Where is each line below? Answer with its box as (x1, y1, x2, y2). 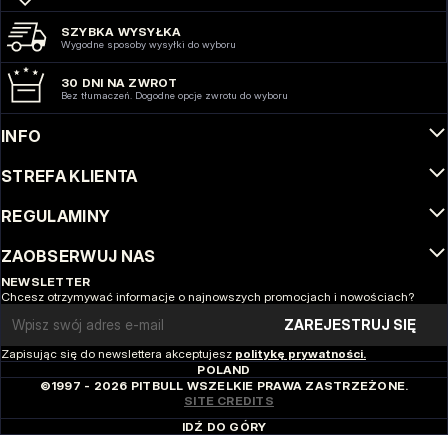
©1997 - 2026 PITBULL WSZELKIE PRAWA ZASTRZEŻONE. (39, 377, 409, 393)
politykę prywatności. (235, 345, 366, 361)
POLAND (197, 361, 251, 377)
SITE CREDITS (184, 392, 274, 408)
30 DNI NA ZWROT (61, 75, 178, 91)
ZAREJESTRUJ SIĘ (284, 316, 416, 334)
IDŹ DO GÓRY (181, 418, 267, 434)
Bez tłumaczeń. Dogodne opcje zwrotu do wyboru (61, 89, 288, 102)
